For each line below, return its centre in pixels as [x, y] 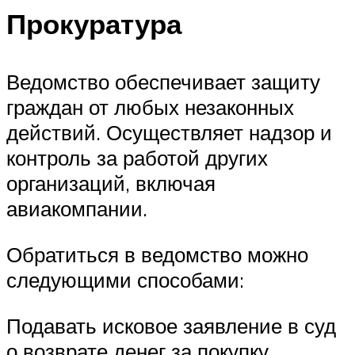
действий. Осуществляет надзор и [169, 133]
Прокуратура [94, 24]
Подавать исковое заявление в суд [171, 325]
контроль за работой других [137, 158]
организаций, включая [111, 183]
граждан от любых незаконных [150, 107]
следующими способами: [125, 280]
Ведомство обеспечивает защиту [163, 82]
